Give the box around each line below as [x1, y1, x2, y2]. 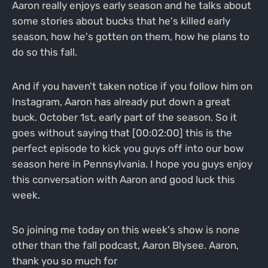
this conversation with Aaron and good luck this [11, 173, 235, 186]
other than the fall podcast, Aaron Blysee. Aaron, [11, 239, 239, 252]
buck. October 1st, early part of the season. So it [11, 111, 237, 124]
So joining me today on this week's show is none [11, 224, 240, 236]
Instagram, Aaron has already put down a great [11, 96, 230, 108]
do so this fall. [11, 45, 77, 58]
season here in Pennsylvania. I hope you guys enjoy [11, 158, 252, 170]
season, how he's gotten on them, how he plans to [11, 30, 249, 42]
